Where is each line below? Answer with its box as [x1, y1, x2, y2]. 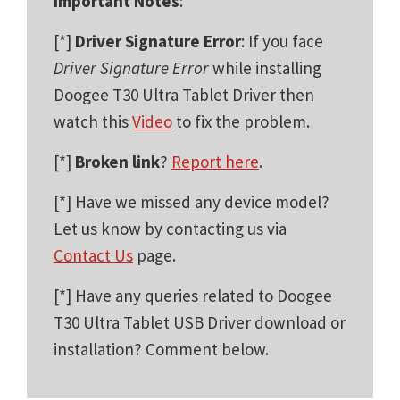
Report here [171, 150, 259, 172]
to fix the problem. [172, 110, 310, 132]
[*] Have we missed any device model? [54, 190, 329, 212]
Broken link [75, 150, 160, 172]
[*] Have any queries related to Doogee [54, 284, 332, 306]
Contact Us [54, 244, 133, 266]
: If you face [241, 29, 323, 52]
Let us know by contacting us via [54, 217, 287, 239]
